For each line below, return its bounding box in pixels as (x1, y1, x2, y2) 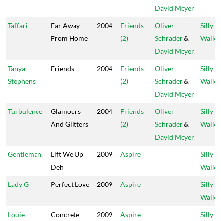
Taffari (8, 21, 28, 30)
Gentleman (8, 150, 41, 158)
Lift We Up (51, 150, 83, 158)
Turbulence (8, 107, 42, 115)
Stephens (8, 77, 36, 85)
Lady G (8, 180, 29, 188)
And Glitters (51, 120, 88, 128)
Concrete (51, 210, 79, 219)
